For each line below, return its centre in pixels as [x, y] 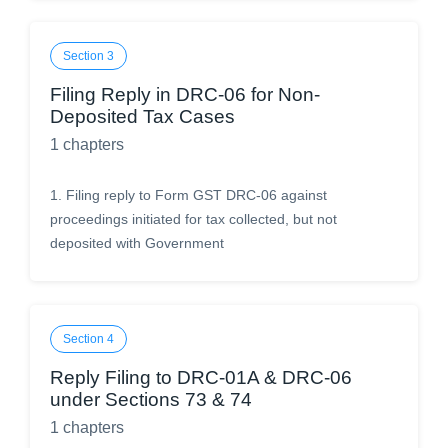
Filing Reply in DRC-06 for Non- [185, 94]
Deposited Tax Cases [142, 116]
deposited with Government [137, 243]
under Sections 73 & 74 [151, 399]
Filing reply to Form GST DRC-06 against [196, 195]
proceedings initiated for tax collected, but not [193, 219]
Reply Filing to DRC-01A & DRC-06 [201, 377]
